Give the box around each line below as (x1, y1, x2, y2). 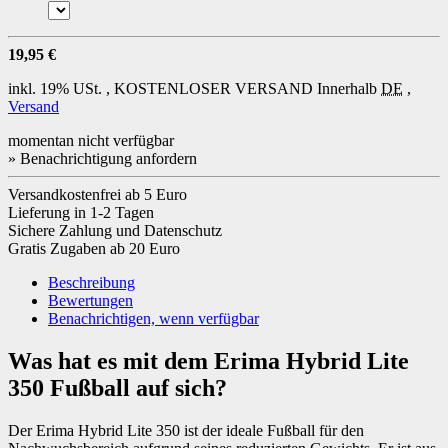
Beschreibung (48, 274, 135, 292)
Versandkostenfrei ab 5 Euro (8, 186, 187, 204)
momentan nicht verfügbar (8, 132, 174, 150)
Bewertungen (48, 292, 133, 310)
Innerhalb (313, 80, 381, 98)
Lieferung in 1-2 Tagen (8, 204, 154, 222)
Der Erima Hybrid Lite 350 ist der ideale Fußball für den (8, 422, 364, 440)
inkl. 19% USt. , (8, 80, 114, 98)
